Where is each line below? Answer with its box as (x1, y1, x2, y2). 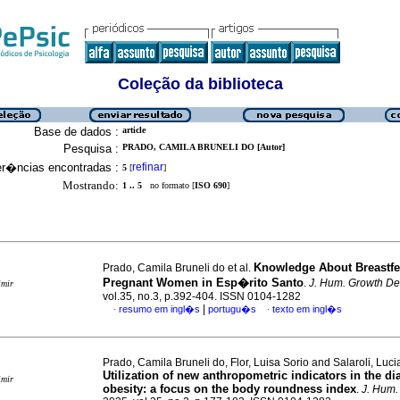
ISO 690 (195, 180, 227, 190)
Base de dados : (34, 125, 119, 138)
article (122, 125, 146, 135)
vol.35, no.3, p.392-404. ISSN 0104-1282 (103, 290, 301, 303)
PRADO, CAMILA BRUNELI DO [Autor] (122, 142, 285, 152)
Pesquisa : (63, 142, 119, 155)
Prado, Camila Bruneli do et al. (103, 262, 254, 274)
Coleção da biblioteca (117, 75, 283, 93)
